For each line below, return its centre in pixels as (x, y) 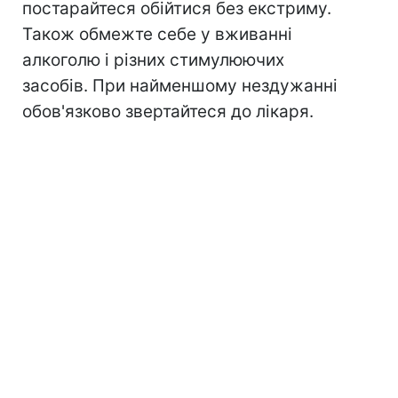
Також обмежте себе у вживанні (157, 35)
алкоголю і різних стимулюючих (153, 60)
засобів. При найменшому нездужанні (180, 86)
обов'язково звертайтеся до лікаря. (168, 112)
